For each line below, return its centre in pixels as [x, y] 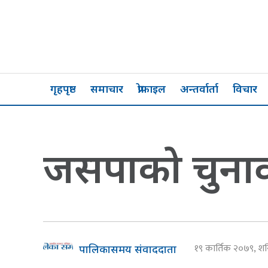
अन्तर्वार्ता [199, 89]
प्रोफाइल [152, 89]
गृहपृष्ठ [63, 89]
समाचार [107, 89]
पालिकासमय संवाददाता [128, 249]
